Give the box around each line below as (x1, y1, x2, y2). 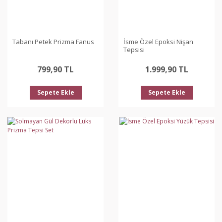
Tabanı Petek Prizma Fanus (12, 37, 94, 46)
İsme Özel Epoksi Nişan (123, 37, 193, 46)
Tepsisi (123, 45, 145, 54)
